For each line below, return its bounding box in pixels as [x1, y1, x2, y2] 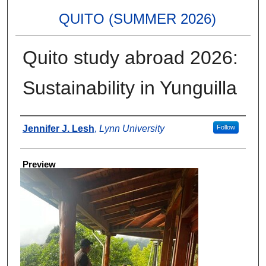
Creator [20, 120, 49, 131]
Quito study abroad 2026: [22, 47, 238, 69]
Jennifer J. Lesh [22, 123, 94, 134]
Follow [216, 123, 235, 131]
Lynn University [99, 123, 164, 134]
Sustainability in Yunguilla [22, 77, 237, 99]
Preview [22, 159, 56, 170]
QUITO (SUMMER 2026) [59, 11, 217, 27]
